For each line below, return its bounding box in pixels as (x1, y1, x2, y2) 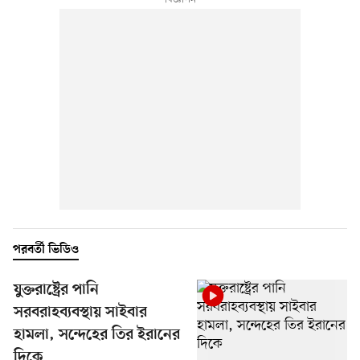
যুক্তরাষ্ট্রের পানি (14, 280, 99, 300)
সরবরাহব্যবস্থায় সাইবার (14, 303, 147, 322)
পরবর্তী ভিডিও (13, 242, 79, 257)
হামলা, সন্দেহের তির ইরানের (14, 325, 180, 345)
